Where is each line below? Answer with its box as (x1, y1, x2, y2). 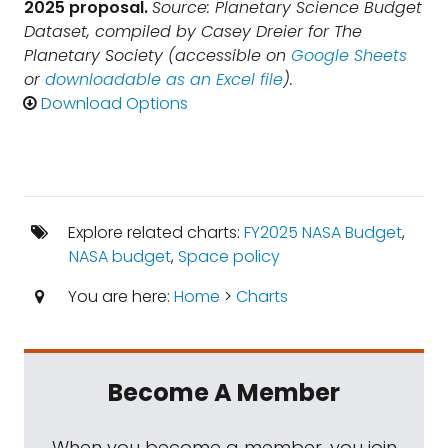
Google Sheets (291, 44, 407, 67)
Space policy (177, 245, 280, 268)
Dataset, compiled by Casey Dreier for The (24, 20, 362, 43)
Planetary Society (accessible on (24, 44, 291, 67)
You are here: (63, 285, 174, 308)
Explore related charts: (63, 221, 244, 244)
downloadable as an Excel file (45, 68, 283, 91)
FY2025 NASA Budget (243, 221, 402, 244)
